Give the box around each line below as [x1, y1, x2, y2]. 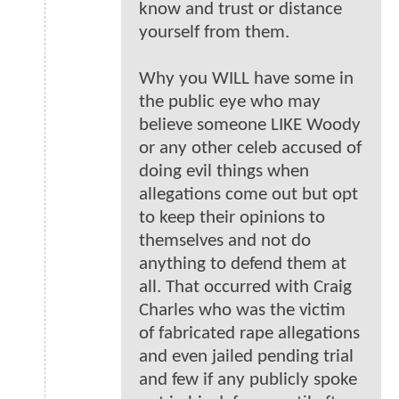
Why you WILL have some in [139, 69, 354, 89]
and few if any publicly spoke [139, 370, 357, 390]
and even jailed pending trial [139, 347, 354, 367]
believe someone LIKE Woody [139, 116, 361, 135]
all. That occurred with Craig [139, 278, 352, 297]
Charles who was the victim [139, 301, 346, 321]
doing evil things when [139, 162, 309, 182]
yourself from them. [139, 23, 289, 43]
